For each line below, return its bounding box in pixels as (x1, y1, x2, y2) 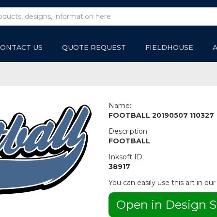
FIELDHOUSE (145, 43, 193, 52)
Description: (108, 127, 149, 136)
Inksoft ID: (108, 153, 144, 162)
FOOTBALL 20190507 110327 (108, 111, 214, 120)
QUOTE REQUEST (62, 43, 126, 52)
